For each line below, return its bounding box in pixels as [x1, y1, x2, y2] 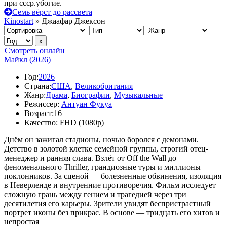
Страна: [24, 82, 51, 90]
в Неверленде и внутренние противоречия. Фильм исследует [4, 181, 216, 190]
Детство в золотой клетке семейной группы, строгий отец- [4, 144, 208, 153]
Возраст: [24, 109, 54, 118]
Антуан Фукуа [61, 100, 112, 108]
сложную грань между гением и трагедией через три [4, 190, 186, 199]
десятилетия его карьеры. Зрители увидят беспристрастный [4, 199, 211, 208]
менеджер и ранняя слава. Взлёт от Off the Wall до [4, 154, 176, 162]
